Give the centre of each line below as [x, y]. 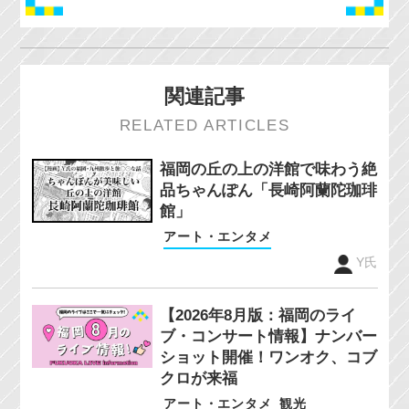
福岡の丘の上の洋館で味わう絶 [268, 169]
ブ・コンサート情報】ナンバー [268, 336]
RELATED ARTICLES [204, 126]
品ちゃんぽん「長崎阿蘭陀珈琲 [268, 190]
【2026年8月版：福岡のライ [257, 315]
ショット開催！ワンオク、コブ [268, 357]
